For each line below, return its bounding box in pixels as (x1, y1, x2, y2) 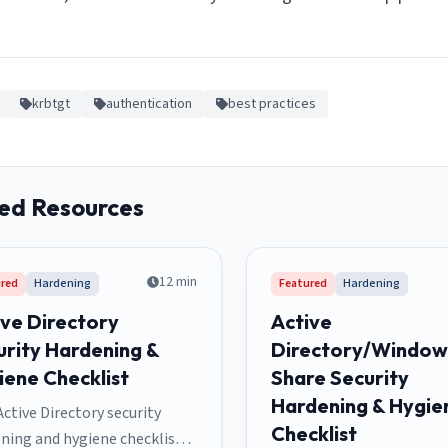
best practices (228, 93, 316, 114)
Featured (278, 274, 327, 292)
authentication (106, 93, 192, 114)
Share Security (270, 364, 409, 390)
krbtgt (32, 93, 70, 114)
